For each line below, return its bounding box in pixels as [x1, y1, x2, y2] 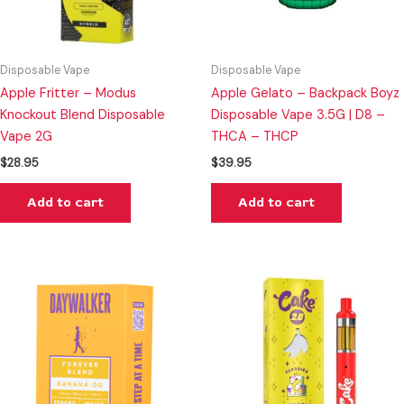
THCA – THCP [211, 128, 298, 146]
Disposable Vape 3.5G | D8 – [211, 106, 385, 124]
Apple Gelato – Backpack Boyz [211, 85, 399, 103]
